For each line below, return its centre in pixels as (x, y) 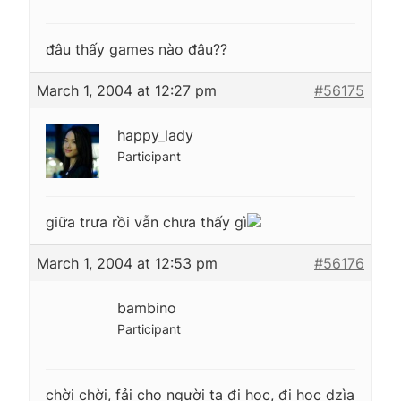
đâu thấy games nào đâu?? (137, 49)
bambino (147, 307)
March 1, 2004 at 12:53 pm (127, 263)
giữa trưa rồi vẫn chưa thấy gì (146, 222)
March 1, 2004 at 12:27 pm (127, 90)
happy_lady (155, 135)
